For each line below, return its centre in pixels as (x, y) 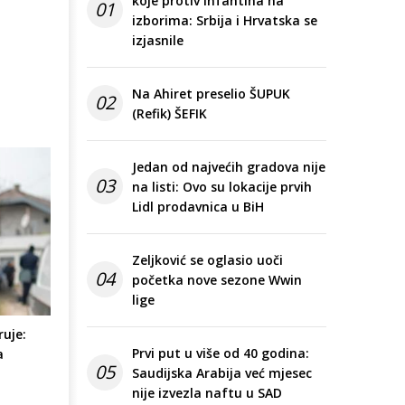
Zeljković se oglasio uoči (207, 260)
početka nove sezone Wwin (217, 280)
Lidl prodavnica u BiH (198, 207)
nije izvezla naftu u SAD (207, 393)
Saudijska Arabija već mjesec (222, 373)
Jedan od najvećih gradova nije (229, 167)
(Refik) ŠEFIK (170, 114)
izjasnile (158, 41)
